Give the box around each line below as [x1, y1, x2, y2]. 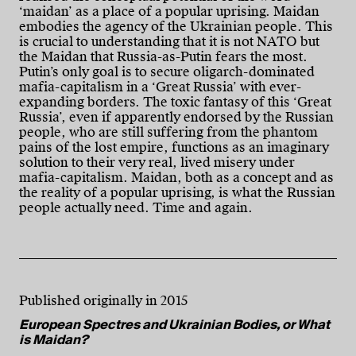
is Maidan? [19, 331, 88, 349]
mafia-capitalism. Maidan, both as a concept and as [19, 168, 334, 186]
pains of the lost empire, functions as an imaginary [19, 138, 329, 156]
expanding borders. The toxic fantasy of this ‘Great [19, 93, 331, 110]
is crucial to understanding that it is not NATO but [19, 33, 319, 50]
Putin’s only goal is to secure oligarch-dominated [19, 63, 315, 80]
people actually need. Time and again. [19, 199, 253, 216]
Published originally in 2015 [19, 292, 188, 309]
